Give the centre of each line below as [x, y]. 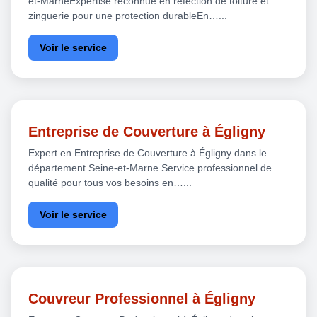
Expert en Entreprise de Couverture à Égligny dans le [148, 152]
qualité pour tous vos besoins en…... [110, 182]
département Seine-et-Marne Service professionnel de [150, 167]
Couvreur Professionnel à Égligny [142, 298]
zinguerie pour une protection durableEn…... [128, 15]
